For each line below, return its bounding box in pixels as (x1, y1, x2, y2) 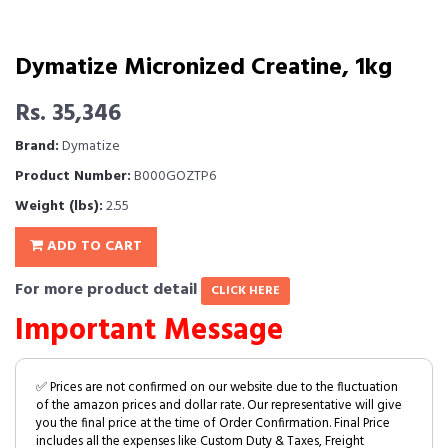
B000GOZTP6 (131, 165, 216, 188)
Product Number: (15, 165, 131, 188)
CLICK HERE (211, 281, 280, 301)
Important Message (15, 307, 283, 355)
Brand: (15, 135, 59, 158)
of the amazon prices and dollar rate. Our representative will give (36, 395, 402, 416)
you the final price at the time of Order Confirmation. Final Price (36, 413, 390, 434)
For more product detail (15, 277, 201, 303)
